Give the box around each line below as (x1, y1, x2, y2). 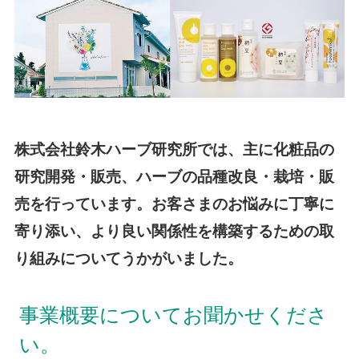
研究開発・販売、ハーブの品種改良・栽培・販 (14, 167, 334, 185)
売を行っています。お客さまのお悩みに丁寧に (14, 195, 334, 212)
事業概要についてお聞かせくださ (18, 304, 328, 327)
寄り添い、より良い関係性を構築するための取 (14, 222, 334, 240)
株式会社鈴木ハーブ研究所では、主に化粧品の (14, 140, 334, 158)
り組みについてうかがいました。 (14, 249, 243, 267)
